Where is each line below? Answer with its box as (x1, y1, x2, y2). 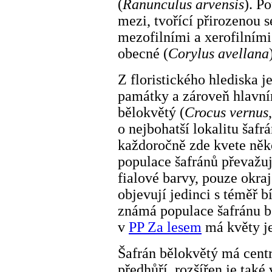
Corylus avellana (168, 45, 269, 61)
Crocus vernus (185, 104, 268, 120)
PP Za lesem (129, 219, 202, 235)
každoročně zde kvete (118, 137, 246, 153)
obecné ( (118, 45, 168, 61)
